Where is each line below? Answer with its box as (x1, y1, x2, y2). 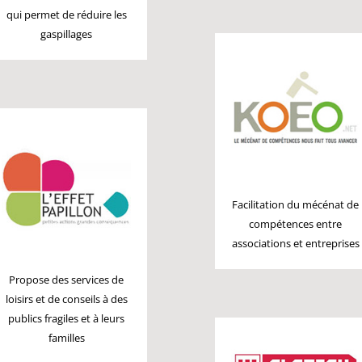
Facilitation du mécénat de (232, 196, 360, 212)
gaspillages (40, 27, 93, 41)
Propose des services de (9, 272, 124, 287)
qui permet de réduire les (6, 7, 127, 22)
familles (48, 330, 85, 345)
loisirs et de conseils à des (5, 292, 128, 306)
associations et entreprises (231, 235, 360, 250)
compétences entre (249, 216, 343, 231)
